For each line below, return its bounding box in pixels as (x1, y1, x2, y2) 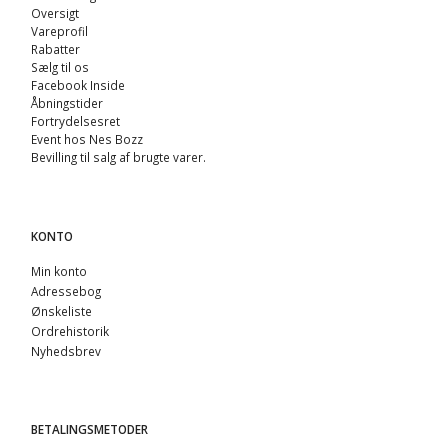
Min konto (31, 262, 87, 279)
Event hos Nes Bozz (31, 131, 143, 148)
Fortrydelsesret (31, 113, 120, 130)
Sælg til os (31, 59, 89, 76)
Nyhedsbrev (31, 342, 101, 359)
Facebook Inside (31, 77, 125, 94)
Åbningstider (31, 95, 103, 112)
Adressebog (31, 282, 101, 299)
